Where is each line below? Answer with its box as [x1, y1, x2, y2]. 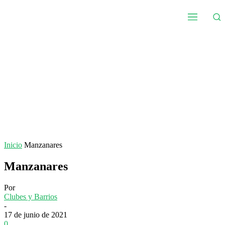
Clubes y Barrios [4, 192, 57, 201]
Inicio [4, 141, 22, 149]
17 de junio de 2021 [4, 210, 67, 219]
